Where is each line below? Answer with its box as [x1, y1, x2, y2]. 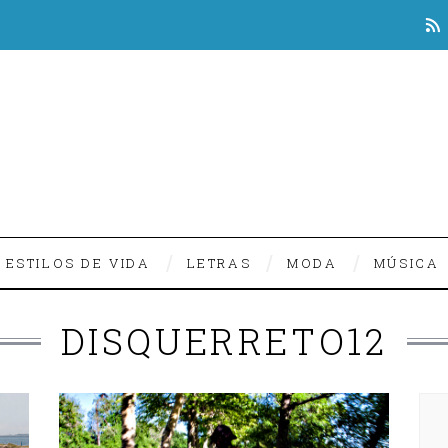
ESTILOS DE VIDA [5, 254, 151, 272]
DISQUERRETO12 [60, 317, 388, 365]
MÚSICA [373, 254, 440, 272]
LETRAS [186, 254, 252, 272]
